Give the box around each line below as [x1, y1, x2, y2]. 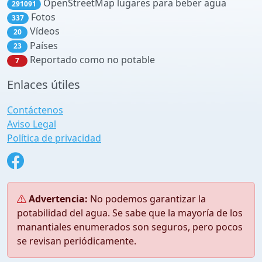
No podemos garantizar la [88, 192, 206, 205]
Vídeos [27, 25, 60, 38]
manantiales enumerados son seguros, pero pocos [17, 220, 243, 233]
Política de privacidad [7, 132, 101, 144]
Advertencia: [29, 192, 88, 205]
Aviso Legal [7, 118, 56, 130]
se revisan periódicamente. [17, 235, 136, 247]
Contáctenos [7, 104, 63, 116]
